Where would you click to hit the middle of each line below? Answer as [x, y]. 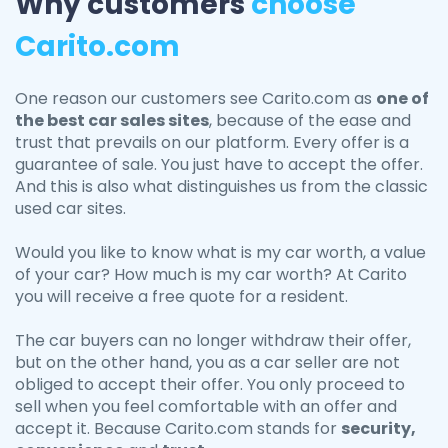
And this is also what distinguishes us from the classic [221, 187]
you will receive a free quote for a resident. [181, 297]
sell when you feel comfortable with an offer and [206, 407]
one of [402, 99]
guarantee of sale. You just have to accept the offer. [219, 165]
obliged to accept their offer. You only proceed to [210, 385]
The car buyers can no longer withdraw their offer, [213, 341]
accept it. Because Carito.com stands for [178, 429]
